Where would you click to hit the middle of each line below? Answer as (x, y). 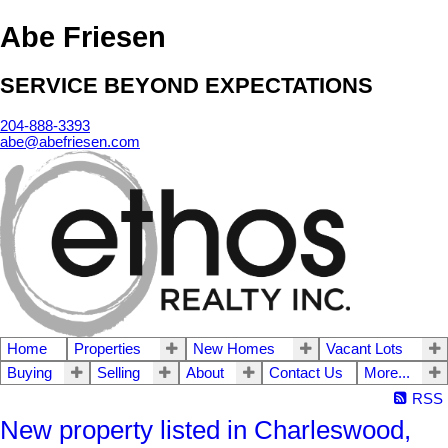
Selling (119, 372)
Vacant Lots (365, 348)
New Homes (233, 348)
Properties (107, 348)
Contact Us (306, 372)
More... (386, 372)
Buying (29, 372)
